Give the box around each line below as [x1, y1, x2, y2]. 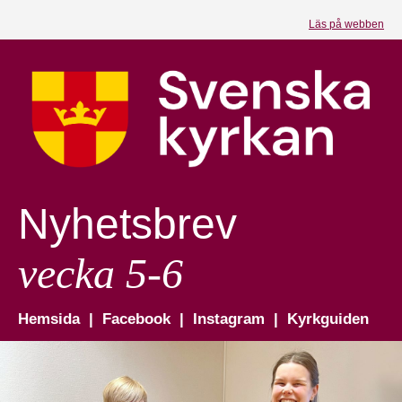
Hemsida [18, 310, 84, 328]
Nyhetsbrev [18, 200, 237, 248]
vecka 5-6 [18, 249, 183, 297]
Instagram [193, 310, 269, 328]
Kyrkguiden [287, 310, 369, 328]
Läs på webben [309, 18, 384, 31]
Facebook [102, 310, 175, 328]
